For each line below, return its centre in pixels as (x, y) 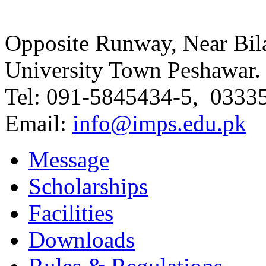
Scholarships (88, 186)
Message (69, 159)
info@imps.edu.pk (159, 123)
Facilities (71, 213)
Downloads (82, 240)
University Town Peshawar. (133, 70)
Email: (39, 123)
